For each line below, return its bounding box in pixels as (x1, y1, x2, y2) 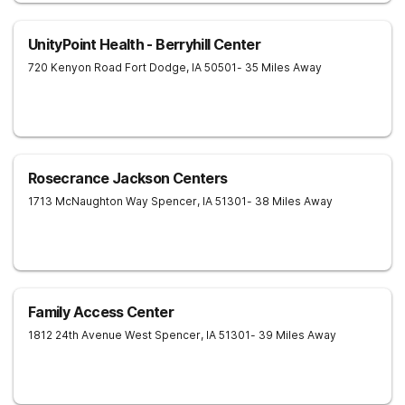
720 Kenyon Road (28, 61, 122, 74)
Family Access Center (28, 303, 174, 321)
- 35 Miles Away (237, 61, 322, 74)
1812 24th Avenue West (28, 328, 152, 342)
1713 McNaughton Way (28, 194, 148, 208)
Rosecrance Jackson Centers (28, 169, 228, 187)
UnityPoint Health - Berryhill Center (28, 35, 260, 53)
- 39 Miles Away (250, 328, 336, 342)
